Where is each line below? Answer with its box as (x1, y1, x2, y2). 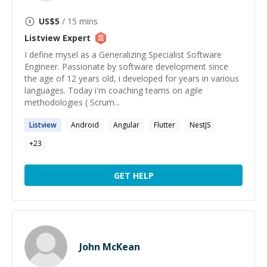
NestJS (190, 120, 210, 130)
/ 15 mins (60, 15, 98, 27)
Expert (60, 32, 91, 44)
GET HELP (113, 169, 154, 181)
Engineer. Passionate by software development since (24, 61, 228, 72)
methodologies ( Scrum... (24, 97, 120, 108)
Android (71, 120, 99, 130)
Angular (113, 120, 139, 130)
